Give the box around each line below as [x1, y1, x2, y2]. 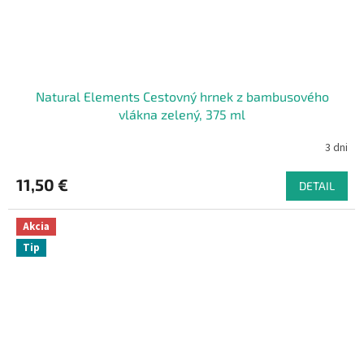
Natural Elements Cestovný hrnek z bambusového [35, 89, 329, 105]
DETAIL [299, 179, 335, 193]
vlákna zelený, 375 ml [119, 106, 245, 123]
